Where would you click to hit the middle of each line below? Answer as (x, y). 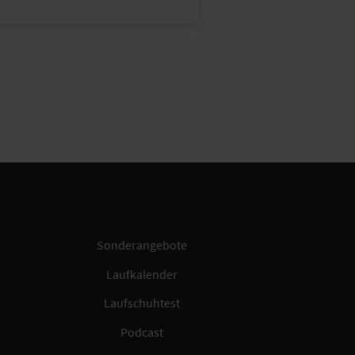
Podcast (142, 332)
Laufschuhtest (142, 303)
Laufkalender (142, 274)
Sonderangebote (142, 245)
